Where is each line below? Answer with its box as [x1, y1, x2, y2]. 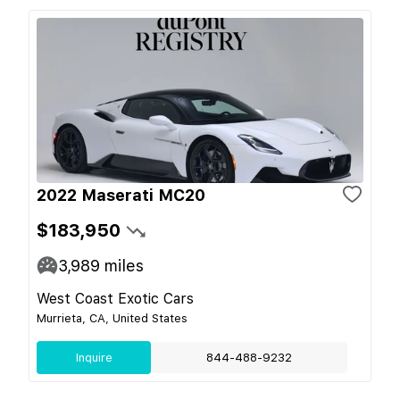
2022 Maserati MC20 [37, 185, 205, 204]
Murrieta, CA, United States [37, 311, 187, 325]
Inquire [75, 350, 112, 364]
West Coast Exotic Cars [37, 289, 194, 307]
